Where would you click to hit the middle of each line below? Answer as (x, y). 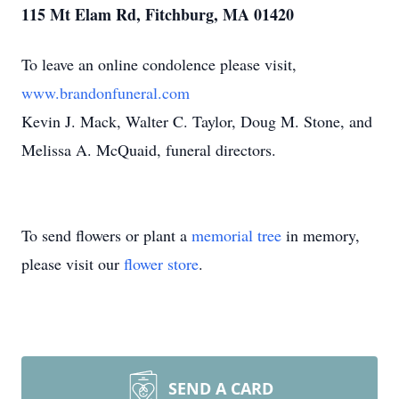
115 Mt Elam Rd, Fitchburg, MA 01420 (158, 14)
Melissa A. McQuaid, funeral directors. (149, 150)
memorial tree (236, 235)
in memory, (321, 235)
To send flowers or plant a (106, 235)
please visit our (73, 264)
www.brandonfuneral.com (106, 93)
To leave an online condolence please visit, (159, 64)
